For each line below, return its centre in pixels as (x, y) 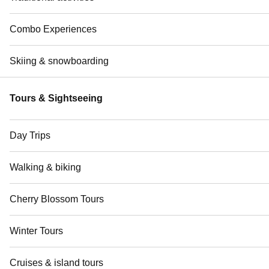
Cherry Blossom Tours (57, 199)
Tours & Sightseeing (56, 98)
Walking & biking (45, 167)
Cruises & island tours (56, 262)
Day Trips (30, 135)
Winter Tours (36, 231)
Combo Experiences (53, 29)
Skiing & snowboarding (59, 61)
